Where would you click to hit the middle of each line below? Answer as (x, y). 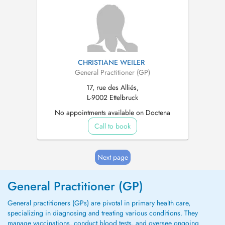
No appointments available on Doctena (113, 113)
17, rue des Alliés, (113, 87)
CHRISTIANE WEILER (111, 62)
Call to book (113, 126)
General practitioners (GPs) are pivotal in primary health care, (99, 203)
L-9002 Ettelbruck (113, 97)
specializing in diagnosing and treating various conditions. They (103, 213)
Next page (113, 157)
